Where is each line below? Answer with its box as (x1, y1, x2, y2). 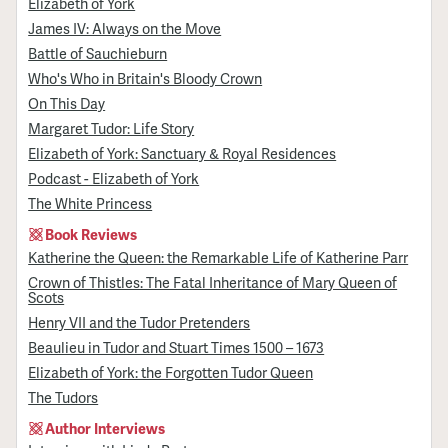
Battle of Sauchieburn (28, 42, 168, 63)
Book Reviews (45, 224, 138, 245)
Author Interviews (45, 417, 166, 438)
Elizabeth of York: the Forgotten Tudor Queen (28, 361, 314, 382)
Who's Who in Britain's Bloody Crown (28, 67, 263, 88)
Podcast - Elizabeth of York (28, 168, 200, 189)
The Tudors (28, 386, 99, 407)
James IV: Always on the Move (28, 17, 222, 38)
